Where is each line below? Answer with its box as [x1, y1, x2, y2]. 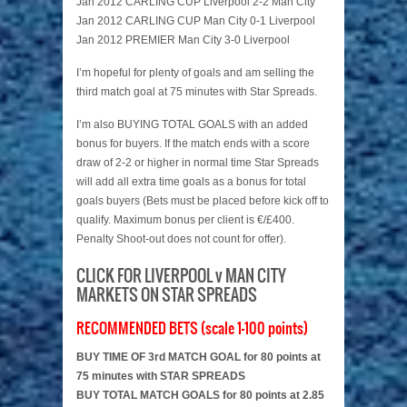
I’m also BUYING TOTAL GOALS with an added [76, 118, 308, 132]
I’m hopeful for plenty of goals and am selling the [76, 66, 314, 80]
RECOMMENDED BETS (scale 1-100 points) [76, 321, 308, 338]
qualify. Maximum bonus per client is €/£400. [76, 213, 294, 227]
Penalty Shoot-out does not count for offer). [76, 233, 286, 246]
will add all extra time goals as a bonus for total [76, 175, 306, 189]
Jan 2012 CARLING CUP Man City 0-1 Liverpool [76, 15, 315, 28]
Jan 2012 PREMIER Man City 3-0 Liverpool [76, 34, 290, 47]
